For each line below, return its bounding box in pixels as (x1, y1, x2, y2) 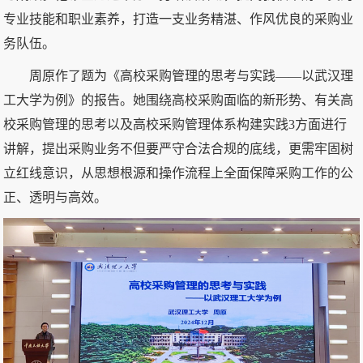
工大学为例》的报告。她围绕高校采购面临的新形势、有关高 (3, 92, 354, 107)
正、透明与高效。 (3, 190, 108, 204)
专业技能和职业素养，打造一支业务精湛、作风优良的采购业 (3, 11, 354, 26)
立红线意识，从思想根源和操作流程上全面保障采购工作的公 (3, 165, 354, 180)
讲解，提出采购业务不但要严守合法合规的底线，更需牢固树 (3, 141, 354, 156)
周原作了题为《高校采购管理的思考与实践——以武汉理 (29, 68, 354, 83)
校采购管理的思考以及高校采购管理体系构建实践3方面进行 (3, 117, 348, 131)
